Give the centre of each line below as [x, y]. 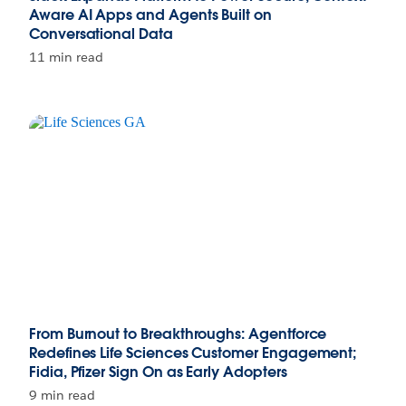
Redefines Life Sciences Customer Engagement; [193, 353]
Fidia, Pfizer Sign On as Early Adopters [158, 372]
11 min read [66, 58]
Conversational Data [101, 34]
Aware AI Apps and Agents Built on [150, 15]
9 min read [62, 396]
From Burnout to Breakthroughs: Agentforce [178, 334]
